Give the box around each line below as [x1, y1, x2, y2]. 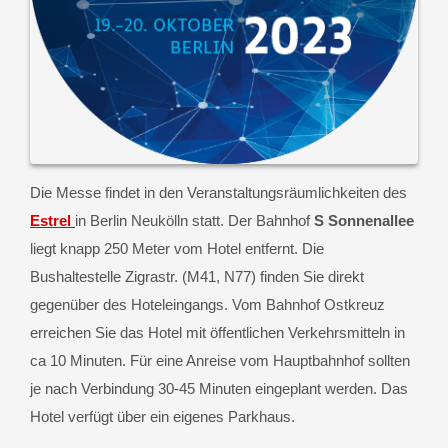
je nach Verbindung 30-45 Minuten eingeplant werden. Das [30, 379, 408, 397]
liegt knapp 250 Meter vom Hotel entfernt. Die [30, 239, 324, 257]
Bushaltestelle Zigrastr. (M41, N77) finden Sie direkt [30, 267, 364, 285]
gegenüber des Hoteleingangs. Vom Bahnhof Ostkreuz [30, 295, 385, 313]
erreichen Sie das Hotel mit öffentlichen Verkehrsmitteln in [30, 323, 405, 341]
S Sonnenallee [314, 211, 414, 229]
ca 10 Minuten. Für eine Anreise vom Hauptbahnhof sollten [30, 351, 410, 369]
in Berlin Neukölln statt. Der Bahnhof [75, 211, 314, 229]
